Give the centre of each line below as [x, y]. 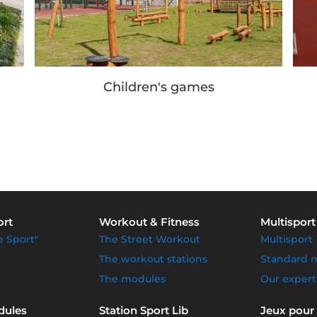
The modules [132, 279]
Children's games [158, 87]
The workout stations [153, 259]
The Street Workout [149, 240]
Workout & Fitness [149, 222]
